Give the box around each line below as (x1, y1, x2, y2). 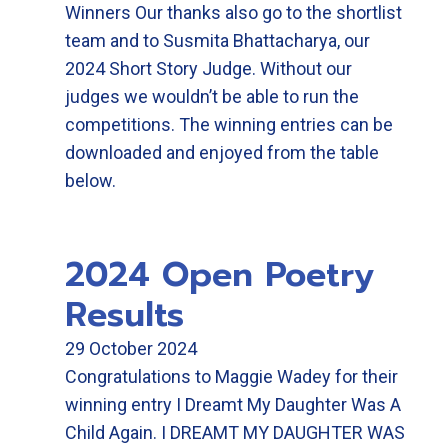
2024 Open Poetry (65, 249, 374, 300)
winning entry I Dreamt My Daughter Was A (65, 394, 401, 415)
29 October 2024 (65, 338, 197, 359)
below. (65, 170, 116, 191)
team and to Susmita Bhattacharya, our (65, 30, 370, 51)
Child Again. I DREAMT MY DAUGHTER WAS (65, 422, 405, 443)
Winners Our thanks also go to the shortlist (65, 2, 402, 23)
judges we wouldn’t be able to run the (65, 86, 359, 107)
